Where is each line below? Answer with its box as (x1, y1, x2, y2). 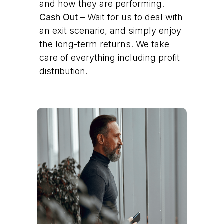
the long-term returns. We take (39, 39, 169, 50)
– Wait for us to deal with (78, 12, 183, 23)
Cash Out (39, 12, 78, 23)
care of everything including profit (39, 52, 180, 63)
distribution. (39, 66, 88, 77)
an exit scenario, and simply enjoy (39, 25, 181, 36)
